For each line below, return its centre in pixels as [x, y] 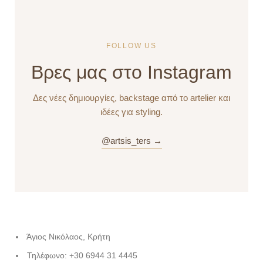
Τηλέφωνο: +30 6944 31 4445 [82, 255]
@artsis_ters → [131, 140]
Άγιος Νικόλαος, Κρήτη [68, 236]
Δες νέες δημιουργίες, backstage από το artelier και [131, 97]
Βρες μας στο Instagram [131, 72]
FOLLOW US [131, 45]
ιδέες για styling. [131, 112]
